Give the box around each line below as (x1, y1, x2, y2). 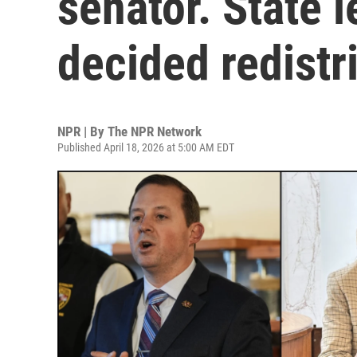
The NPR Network (108, 124, 202, 139)
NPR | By (57, 124, 108, 139)
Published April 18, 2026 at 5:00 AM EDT (57, 141, 234, 154)
